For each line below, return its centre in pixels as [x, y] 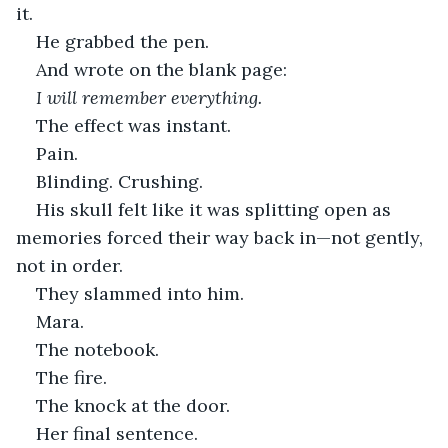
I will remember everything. [149, 97]
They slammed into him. [140, 293]
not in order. [69, 265]
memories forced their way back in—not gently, [222, 237]
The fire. [71, 377]
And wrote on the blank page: [161, 69]
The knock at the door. [133, 405]
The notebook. [97, 349]
